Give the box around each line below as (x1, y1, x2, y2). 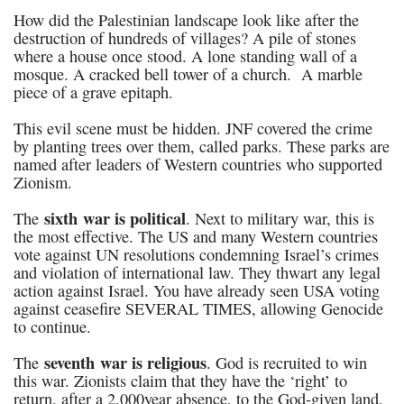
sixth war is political (44, 206, 186, 230)
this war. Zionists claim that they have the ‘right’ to (14, 370, 347, 391)
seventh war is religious (44, 350, 207, 374)
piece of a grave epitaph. (14, 81, 173, 103)
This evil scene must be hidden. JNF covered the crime (14, 117, 372, 139)
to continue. (14, 316, 91, 337)
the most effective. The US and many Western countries (14, 225, 378, 247)
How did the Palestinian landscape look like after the (14, 9, 359, 31)
